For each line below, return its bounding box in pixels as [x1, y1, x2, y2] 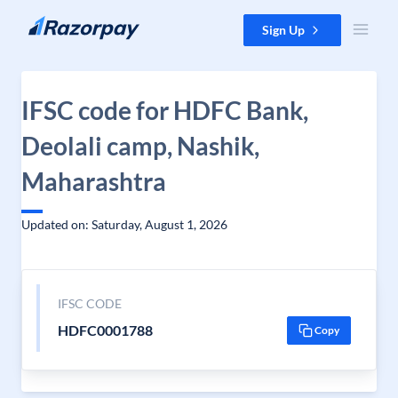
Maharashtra [21, 166, 166, 196]
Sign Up [262, 22, 305, 37]
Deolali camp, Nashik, [21, 131, 259, 161]
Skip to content [14, 15, 99, 30]
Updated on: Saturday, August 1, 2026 [21, 217, 227, 232]
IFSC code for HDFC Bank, [21, 95, 308, 125]
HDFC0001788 [57, 322, 153, 338]
